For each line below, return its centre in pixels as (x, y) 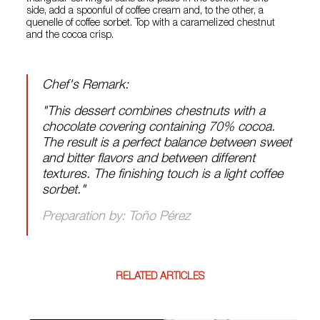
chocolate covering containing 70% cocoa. (159, 128)
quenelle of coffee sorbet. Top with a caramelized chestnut (151, 24)
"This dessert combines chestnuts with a (154, 112)
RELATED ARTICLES (160, 277)
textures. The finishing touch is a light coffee (163, 175)
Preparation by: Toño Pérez (116, 217)
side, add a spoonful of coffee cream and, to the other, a (145, 12)
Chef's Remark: (86, 86)
